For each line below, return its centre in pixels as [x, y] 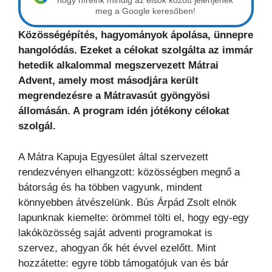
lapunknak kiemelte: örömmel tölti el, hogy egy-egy [134, 217]
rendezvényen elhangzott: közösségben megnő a [129, 172]
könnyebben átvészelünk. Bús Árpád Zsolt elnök [127, 202]
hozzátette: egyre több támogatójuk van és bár [124, 263]
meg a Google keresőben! [145, 11]
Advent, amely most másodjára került [108, 81]
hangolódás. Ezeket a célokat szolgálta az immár [136, 50]
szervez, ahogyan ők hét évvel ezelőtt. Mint [117, 248]
